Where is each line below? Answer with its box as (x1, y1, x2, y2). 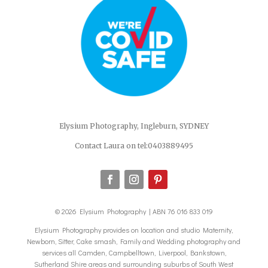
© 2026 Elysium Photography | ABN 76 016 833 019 (54, 206, 213, 217)
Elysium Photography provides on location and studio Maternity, (35, 225, 233, 235)
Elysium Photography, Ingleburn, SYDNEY (59, 121, 209, 131)
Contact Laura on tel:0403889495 (74, 141, 193, 151)
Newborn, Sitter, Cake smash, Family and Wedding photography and (27, 236, 241, 246)
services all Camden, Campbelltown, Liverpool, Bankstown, (41, 248, 226, 258)
